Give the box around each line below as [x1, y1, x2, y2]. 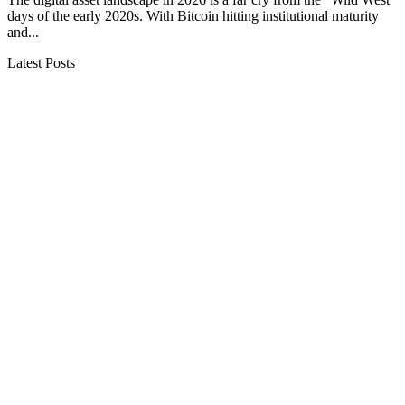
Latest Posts [7, 54, 75, 71]
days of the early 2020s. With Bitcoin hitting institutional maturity [7, 7, 379, 24]
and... [7, 24, 39, 40]
